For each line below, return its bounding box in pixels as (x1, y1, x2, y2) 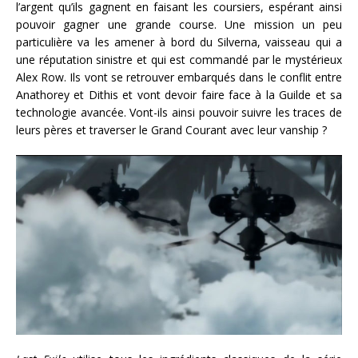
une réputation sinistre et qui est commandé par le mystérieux (16, 52, 342, 68)
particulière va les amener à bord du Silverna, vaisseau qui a (16, 34, 342, 50)
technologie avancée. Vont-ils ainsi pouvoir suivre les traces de (16, 105, 342, 121)
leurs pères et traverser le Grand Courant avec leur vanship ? (16, 122, 327, 138)
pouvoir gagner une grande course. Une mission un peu (16, 17, 342, 33)
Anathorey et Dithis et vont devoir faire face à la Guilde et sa (16, 87, 342, 103)
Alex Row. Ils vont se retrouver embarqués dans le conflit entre (16, 70, 342, 86)
